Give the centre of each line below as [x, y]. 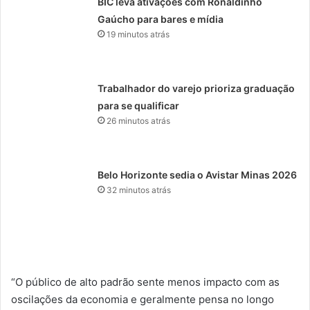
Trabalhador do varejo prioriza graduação [197, 88]
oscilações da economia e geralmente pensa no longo [143, 299]
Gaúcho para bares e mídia [161, 19]
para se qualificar [139, 105]
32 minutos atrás [139, 190]
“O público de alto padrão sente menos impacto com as [145, 282]
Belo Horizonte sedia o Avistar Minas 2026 [198, 174]
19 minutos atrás [138, 34]
